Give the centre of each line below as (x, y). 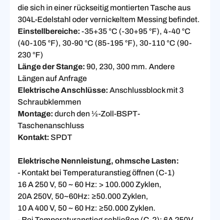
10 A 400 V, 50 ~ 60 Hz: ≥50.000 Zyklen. (87, 208)
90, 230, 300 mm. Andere (130, 67)
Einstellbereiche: (49, 31)
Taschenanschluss (51, 126)
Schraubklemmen (49, 102)
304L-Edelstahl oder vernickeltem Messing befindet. (109, 20)
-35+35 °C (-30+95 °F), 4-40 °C (135, 31)
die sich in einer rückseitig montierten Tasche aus (104, 8)
